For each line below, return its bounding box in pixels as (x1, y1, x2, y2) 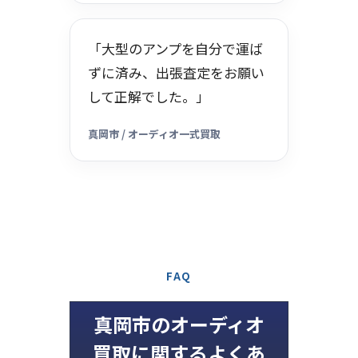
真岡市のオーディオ (93, 309, 265, 338)
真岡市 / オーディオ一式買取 (88, 125, 221, 141)
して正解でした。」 (88, 86, 209, 106)
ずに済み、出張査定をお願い (88, 62, 265, 82)
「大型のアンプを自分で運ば (88, 38, 263, 58)
